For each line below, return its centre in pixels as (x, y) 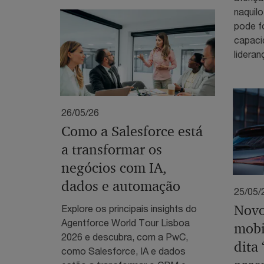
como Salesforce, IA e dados (123, 250)
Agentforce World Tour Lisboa (126, 222)
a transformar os (112, 149)
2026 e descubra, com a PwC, (125, 236)
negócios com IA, (114, 168)
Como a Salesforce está (132, 131)
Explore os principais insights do (129, 208)
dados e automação (121, 186)
